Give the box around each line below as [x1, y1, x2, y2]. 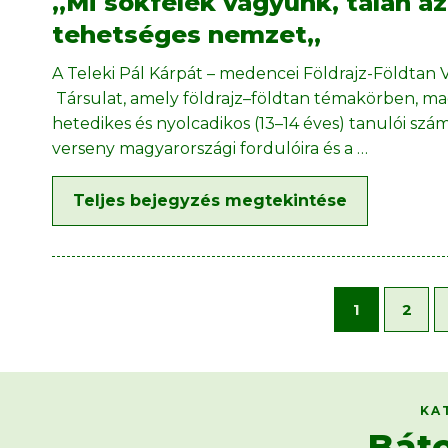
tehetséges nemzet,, [52, 20, 321, 50]
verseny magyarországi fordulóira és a [52, 139, 357, 159]
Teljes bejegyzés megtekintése [73, 191, 347, 211]
